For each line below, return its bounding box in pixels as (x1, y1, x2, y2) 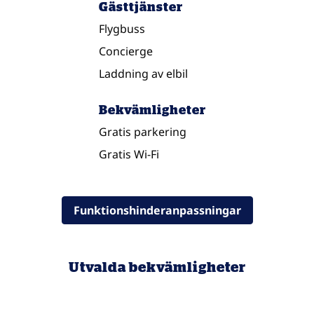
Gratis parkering (98, 124, 186, 139)
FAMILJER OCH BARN (61, 267, 205, 281)
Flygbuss (98, 21, 145, 36)
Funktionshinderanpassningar (73, 203, 241, 218)
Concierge (98, 43, 153, 59)
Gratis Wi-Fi (98, 146, 159, 162)
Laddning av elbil (98, 66, 188, 81)
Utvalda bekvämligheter (68, 259, 246, 275)
